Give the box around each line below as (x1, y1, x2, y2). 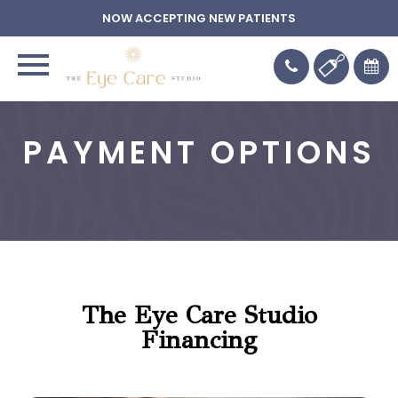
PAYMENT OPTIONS (22, 130, 376, 174)
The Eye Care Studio (81, 299, 317, 330)
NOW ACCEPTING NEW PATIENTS (102, 10, 296, 27)
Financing (141, 324, 257, 355)
